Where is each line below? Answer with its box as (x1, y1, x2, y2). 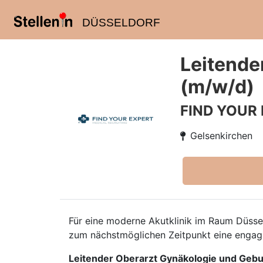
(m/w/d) (180, 75, 254, 98)
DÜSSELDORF (82, 16, 160, 29)
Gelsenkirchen (190, 130, 252, 141)
